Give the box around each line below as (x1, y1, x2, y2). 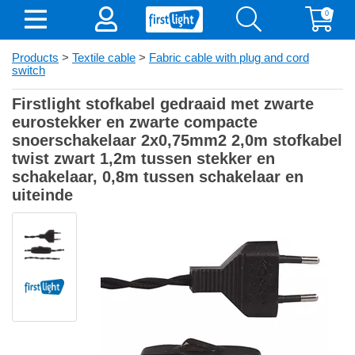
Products (12, 52, 59, 64)
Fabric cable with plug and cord (149, 52, 309, 64)
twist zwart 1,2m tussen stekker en (12, 150, 275, 168)
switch (12, 64, 45, 77)
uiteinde (12, 186, 73, 204)
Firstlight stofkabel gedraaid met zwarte (12, 95, 314, 113)
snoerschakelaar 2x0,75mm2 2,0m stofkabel (12, 132, 342, 150)
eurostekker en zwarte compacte (12, 113, 258, 132)
